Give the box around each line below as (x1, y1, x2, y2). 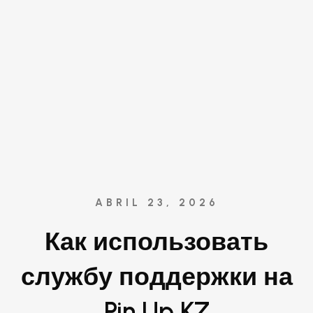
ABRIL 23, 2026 (94, 196, 219, 210)
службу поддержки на (20, 261, 293, 291)
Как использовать (45, 226, 268, 256)
